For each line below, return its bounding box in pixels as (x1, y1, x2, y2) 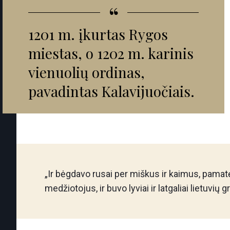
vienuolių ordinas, (28, 63, 145, 82)
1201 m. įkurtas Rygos (28, 25, 168, 44)
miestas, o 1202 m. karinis (28, 44, 194, 63)
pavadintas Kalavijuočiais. (28, 82, 195, 101)
